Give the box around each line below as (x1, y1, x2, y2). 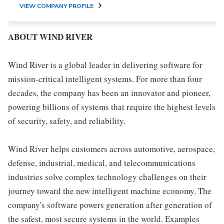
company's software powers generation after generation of (8, 199, 212, 210)
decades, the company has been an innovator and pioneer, (8, 87, 210, 98)
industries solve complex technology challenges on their (8, 171, 206, 182)
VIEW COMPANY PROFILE (19, 2, 93, 10)
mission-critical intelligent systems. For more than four (8, 73, 202, 84)
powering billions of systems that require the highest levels (8, 101, 215, 112)
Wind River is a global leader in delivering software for (8, 59, 202, 70)
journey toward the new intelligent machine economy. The (8, 185, 211, 196)
